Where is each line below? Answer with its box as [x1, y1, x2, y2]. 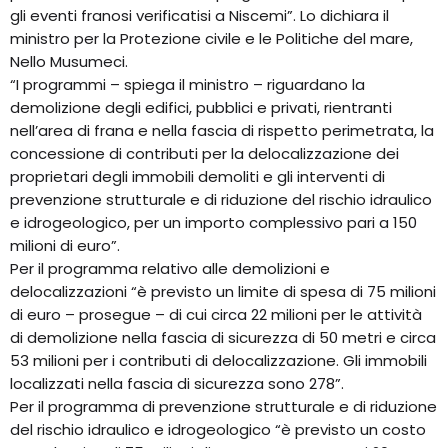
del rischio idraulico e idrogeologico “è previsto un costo [10, 419, 426, 441]
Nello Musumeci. [10, 51, 128, 73]
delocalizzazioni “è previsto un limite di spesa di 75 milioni [10, 281, 436, 303]
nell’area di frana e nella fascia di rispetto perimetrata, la [10, 120, 434, 142]
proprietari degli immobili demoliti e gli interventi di [10, 166, 385, 188]
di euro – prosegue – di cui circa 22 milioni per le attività [10, 304, 422, 326]
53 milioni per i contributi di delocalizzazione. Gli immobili [10, 350, 427, 372]
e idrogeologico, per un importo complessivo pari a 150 [10, 212, 417, 234]
